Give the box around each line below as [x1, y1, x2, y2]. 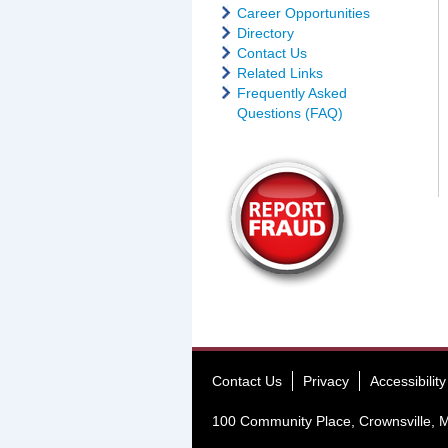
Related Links [237, 65, 323, 81]
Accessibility [370, 373, 446, 389]
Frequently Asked [237, 85, 347, 101]
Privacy [303, 373, 349, 389]
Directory [237, 25, 294, 41]
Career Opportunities [237, 5, 370, 21]
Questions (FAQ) [237, 105, 343, 121]
